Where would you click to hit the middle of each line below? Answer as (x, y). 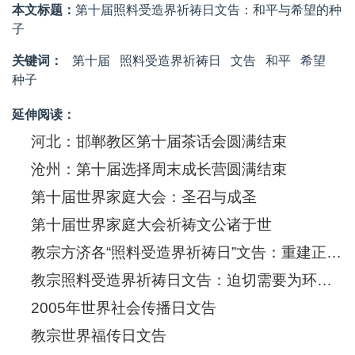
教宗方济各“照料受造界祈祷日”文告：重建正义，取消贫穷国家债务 (334, 253)
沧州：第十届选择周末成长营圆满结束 (159, 170)
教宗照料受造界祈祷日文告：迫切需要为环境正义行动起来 (324, 281)
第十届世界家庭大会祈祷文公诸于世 (151, 225)
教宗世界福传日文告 (99, 336)
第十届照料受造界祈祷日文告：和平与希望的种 (208, 10)
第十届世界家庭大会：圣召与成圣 (144, 197)
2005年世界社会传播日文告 (124, 308)
